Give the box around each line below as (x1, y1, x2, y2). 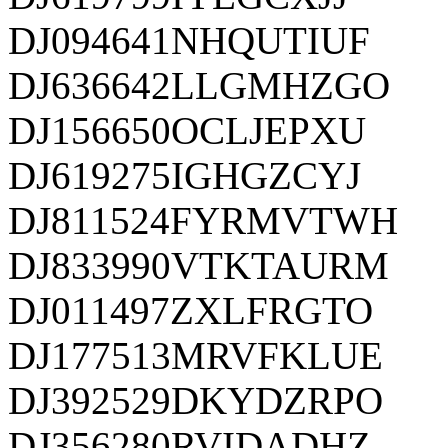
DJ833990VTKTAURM (8, 243, 389, 287)
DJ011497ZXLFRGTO (8, 288, 373, 332)
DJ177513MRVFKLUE (8, 333, 383, 377)
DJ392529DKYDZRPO (8, 378, 383, 422)
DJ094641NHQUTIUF (8, 18, 370, 62)
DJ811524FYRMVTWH (8, 198, 398, 242)
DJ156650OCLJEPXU (8, 108, 366, 152)
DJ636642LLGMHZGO (8, 63, 390, 107)
